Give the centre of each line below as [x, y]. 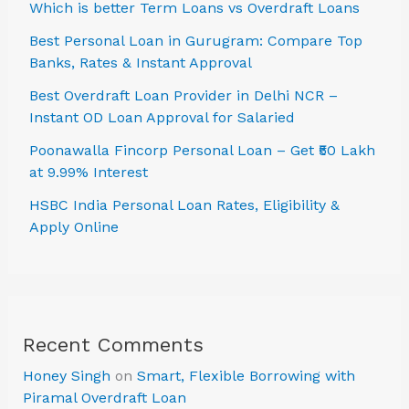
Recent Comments [113, 345]
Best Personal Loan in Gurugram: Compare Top [195, 41]
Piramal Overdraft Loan [104, 398]
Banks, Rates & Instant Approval [140, 63]
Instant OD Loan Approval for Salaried [162, 118]
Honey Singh [66, 376]
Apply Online [73, 227]
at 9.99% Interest [88, 173]
